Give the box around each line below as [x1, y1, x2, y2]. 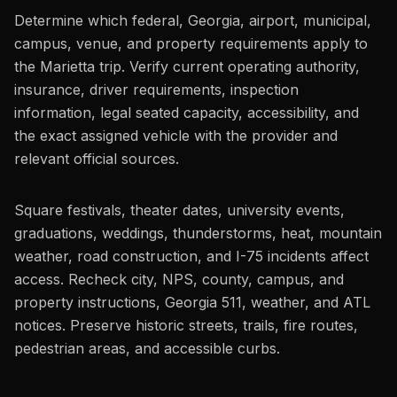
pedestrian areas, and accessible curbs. [14, 339, 280, 357]
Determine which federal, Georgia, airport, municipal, [14, 12, 371, 29]
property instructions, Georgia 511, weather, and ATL [14, 293, 370, 311]
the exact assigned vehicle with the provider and [14, 127, 338, 144]
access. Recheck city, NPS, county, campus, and [14, 270, 344, 288]
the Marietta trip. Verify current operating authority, [14, 58, 360, 75]
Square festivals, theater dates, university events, [14, 201, 345, 219]
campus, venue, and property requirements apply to [14, 35, 368, 52]
